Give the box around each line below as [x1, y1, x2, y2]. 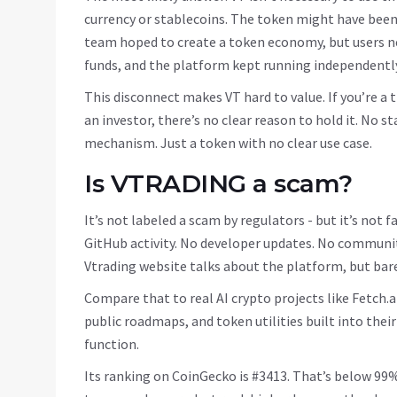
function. [84, 335, 139, 354]
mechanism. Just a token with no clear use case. [84, 134, 372, 152]
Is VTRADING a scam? [84, 168, 353, 199]
